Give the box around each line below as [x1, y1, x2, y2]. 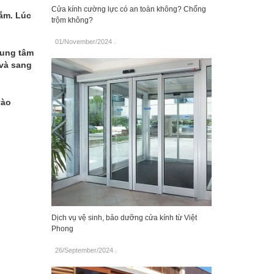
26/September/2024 [54, 246, 113, 254]
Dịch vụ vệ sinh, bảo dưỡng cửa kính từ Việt [51, 213, 197, 223]
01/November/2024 [54, 38, 112, 46]
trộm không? [51, 16, 93, 25]
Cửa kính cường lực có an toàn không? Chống [51, 5, 206, 14]
